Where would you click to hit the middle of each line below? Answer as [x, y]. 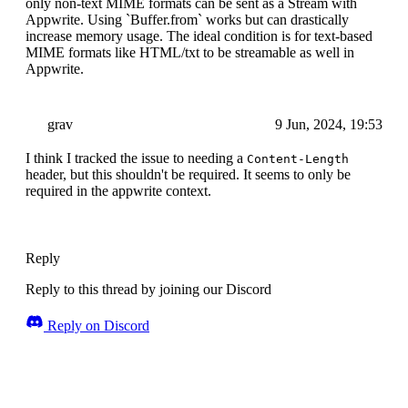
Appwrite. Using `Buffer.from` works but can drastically [187, 20]
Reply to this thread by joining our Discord [148, 290]
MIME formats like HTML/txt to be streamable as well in [190, 53]
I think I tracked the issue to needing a [136, 158]
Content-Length [298, 159]
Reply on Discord [97, 326]
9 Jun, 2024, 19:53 [329, 125]
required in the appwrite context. [118, 191]
